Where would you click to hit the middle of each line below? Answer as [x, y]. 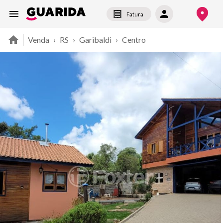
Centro [134, 40]
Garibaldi [95, 40]
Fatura [135, 14]
